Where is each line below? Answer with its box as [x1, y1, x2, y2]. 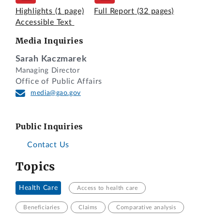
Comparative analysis [116, 204, 176, 210]
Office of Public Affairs [15, 77, 102, 85]
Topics [15, 159, 55, 173]
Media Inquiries [15, 35, 83, 46]
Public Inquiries [15, 122, 83, 132]
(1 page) [55, 7, 84, 15]
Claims [78, 204, 97, 210]
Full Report [94, 7, 135, 15]
